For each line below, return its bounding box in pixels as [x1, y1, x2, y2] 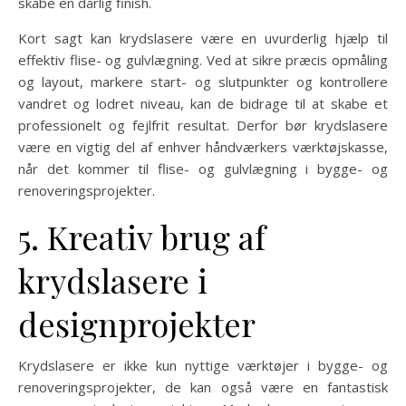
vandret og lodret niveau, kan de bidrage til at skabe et [18, 94, 388, 113]
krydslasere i [18, 258, 208, 303]
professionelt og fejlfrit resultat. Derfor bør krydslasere [18, 116, 388, 135]
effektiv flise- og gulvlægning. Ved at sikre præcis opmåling [18, 51, 388, 70]
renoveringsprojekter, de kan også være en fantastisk [18, 378, 388, 397]
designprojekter [18, 302, 256, 346]
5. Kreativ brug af [18, 215, 266, 259]
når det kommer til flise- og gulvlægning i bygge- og [18, 159, 388, 179]
